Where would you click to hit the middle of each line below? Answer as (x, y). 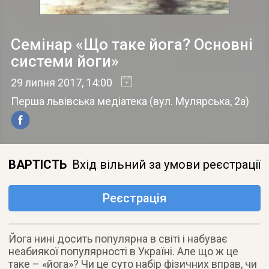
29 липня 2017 (46, 82)
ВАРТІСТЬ (38, 164)
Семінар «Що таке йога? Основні (131, 44)
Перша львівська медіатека (79, 101)
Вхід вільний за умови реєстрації (167, 164)
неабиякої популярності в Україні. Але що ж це (124, 251)
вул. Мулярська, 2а (199, 101)
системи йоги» (65, 61)
